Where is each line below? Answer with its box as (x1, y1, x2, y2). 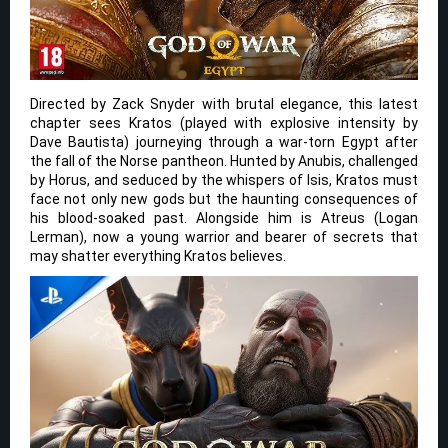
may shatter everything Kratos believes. (30, 248, 286, 265)
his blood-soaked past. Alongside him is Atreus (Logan (30, 210, 418, 227)
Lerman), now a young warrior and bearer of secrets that (30, 229, 418, 246)
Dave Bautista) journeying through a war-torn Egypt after (30, 134, 418, 151)
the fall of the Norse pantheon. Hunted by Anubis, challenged (30, 153, 418, 170)
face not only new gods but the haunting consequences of (30, 191, 418, 208)
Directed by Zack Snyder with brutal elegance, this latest (30, 96, 418, 113)
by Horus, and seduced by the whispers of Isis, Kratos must (30, 172, 418, 189)
